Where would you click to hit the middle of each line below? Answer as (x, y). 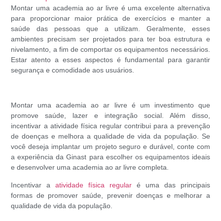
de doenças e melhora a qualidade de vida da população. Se (110, 136)
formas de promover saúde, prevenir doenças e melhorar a (110, 195)
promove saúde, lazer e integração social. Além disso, (110, 116)
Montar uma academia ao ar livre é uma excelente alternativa (110, 8)
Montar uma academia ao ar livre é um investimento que (110, 105)
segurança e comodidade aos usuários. (73, 70)
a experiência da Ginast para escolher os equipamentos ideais (110, 157)
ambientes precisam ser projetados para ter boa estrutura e (110, 39)
